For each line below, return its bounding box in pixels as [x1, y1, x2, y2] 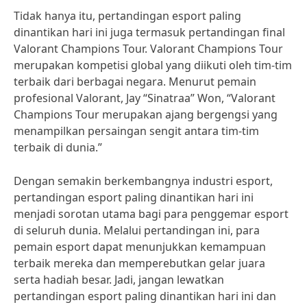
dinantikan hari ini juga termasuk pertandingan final [14, 25, 285, 40]
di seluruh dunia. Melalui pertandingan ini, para [14, 223, 260, 238]
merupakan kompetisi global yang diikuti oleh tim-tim [14, 58, 292, 73]
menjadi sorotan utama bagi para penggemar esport [14, 206, 288, 221]
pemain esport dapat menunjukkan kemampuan [14, 239, 266, 254]
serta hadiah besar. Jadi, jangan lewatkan [14, 272, 224, 287]
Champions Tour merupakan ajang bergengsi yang [14, 107, 278, 122]
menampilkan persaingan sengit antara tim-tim [14, 123, 259, 138]
